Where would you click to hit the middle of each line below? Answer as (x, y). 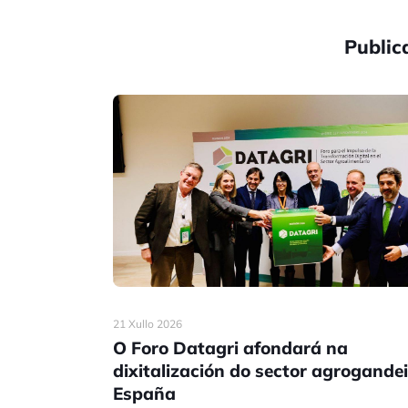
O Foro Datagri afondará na (230, 348)
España (144, 394)
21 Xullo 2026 (148, 324)
